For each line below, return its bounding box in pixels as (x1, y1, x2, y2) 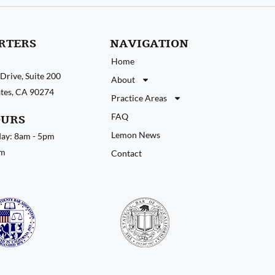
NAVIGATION (110, 36, 188, 51)
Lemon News (111, 129, 160, 140)
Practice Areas (111, 92, 167, 103)
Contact (111, 147, 142, 158)
